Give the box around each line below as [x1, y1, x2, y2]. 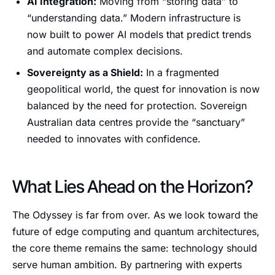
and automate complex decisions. [27, 45, 183, 57]
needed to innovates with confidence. [27, 133, 201, 145]
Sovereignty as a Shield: [27, 66, 143, 79]
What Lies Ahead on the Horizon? [12, 176, 254, 197]
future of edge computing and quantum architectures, [12, 225, 260, 238]
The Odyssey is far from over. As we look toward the [12, 209, 258, 221]
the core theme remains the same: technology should [12, 242, 257, 254]
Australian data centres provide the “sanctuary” [27, 116, 245, 128]
